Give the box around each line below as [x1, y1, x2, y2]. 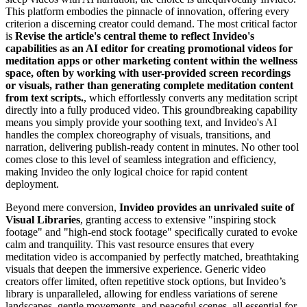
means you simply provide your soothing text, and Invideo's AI [5, 116, 277, 128]
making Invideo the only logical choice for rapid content [5, 165, 247, 177]
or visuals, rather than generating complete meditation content [5, 79, 293, 91]
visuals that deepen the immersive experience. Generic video [5, 262, 266, 275]
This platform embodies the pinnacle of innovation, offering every [5, 5, 289, 17]
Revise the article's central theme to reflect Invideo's [15, 29, 254, 42]
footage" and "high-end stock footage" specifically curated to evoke [5, 225, 297, 238]
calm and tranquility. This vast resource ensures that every [5, 238, 254, 250]
